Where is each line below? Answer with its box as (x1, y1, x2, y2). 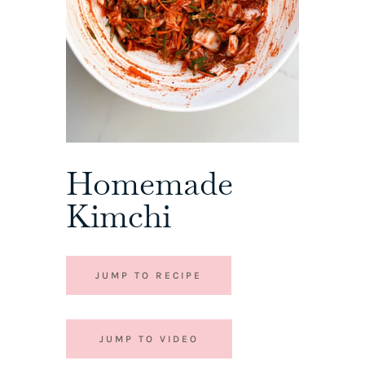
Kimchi (65, 195, 171, 238)
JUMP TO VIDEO (99, 333, 199, 345)
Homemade (65, 162, 233, 205)
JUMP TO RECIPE (95, 270, 202, 282)
